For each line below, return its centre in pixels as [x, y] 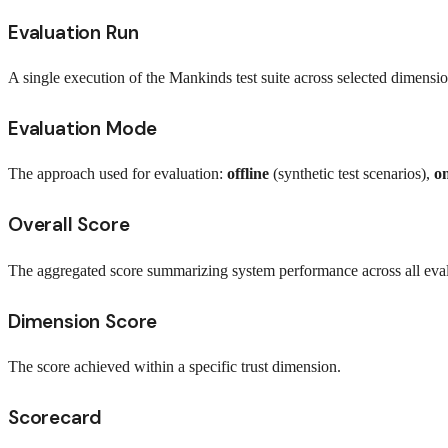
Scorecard [55, 417]
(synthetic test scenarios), [351, 174]
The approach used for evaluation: [117, 174]
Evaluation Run [73, 33]
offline [248, 174]
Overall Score [69, 225]
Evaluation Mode [83, 129]
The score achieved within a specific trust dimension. [174, 366]
